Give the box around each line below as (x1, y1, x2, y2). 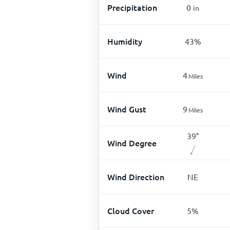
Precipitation (107, 2, 157, 13)
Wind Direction (107, 171, 164, 182)
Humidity (107, 35, 142, 47)
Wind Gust (107, 103, 146, 114)
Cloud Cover (107, 205, 154, 216)
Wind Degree (107, 137, 157, 148)
